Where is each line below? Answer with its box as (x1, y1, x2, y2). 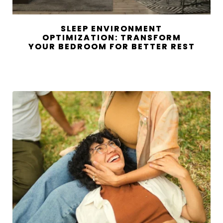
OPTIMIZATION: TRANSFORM (42, 32, 181, 44)
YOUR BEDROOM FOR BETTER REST (28, 41, 195, 53)
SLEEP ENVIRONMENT (61, 23, 162, 35)
